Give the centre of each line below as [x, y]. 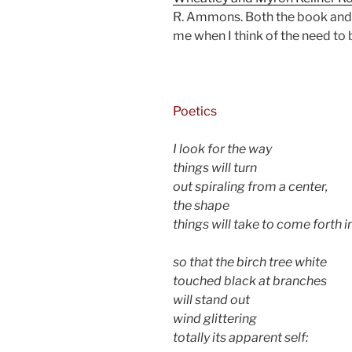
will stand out [211, 299]
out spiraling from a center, [250, 186]
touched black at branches [250, 280]
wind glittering [215, 318]
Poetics [195, 111]
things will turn [215, 167]
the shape [201, 205]
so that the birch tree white [250, 262]
